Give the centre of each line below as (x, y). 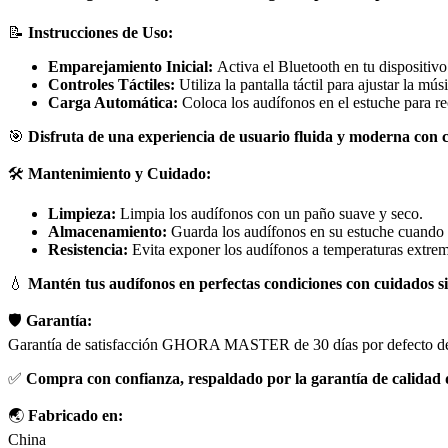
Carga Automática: (113, 103)
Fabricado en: (75, 416)
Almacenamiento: (107, 232)
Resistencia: (88, 250)
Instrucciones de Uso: (100, 33)
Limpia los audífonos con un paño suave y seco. (269, 214)
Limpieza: (82, 214)
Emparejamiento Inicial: (130, 67)
